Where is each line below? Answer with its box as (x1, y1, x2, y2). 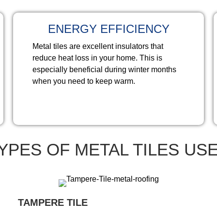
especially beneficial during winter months (32, 65, 177, 74)
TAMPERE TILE (18, 197, 88, 208)
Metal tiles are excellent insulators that (32, 42, 164, 50)
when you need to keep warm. (32, 77, 136, 85)
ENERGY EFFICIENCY (47, 22, 170, 35)
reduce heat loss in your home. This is (32, 54, 163, 62)
